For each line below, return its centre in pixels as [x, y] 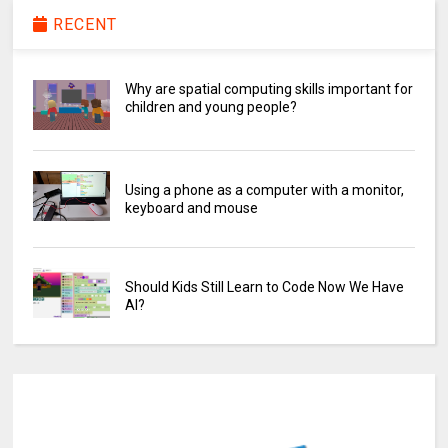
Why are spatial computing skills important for [268, 88]
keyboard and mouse [191, 207]
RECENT [83, 24]
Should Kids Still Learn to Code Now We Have [264, 286]
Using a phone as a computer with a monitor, [264, 189]
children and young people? [210, 106]
